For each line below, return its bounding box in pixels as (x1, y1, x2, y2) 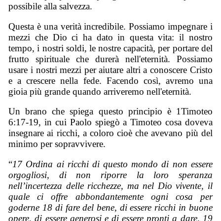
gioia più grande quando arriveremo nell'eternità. (8, 86, 192, 97)
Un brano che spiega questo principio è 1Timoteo (8, 106, 213, 117)
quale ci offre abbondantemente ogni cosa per (8, 191, 213, 202)
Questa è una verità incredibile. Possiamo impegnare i (8, 21, 213, 32)
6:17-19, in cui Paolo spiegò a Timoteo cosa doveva (8, 117, 213, 128)
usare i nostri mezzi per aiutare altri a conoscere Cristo (8, 64, 213, 75)
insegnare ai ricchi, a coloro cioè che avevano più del (8, 128, 213, 139)
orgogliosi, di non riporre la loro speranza (8, 169, 213, 180)
